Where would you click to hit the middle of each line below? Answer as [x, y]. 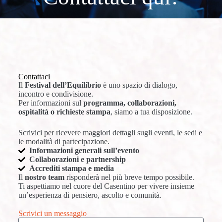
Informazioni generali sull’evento [84, 150]
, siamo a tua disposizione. [151, 111]
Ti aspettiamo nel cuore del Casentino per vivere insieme [106, 186]
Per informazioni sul [51, 103]
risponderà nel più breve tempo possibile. [129, 177]
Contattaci [34, 76]
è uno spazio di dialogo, [139, 85]
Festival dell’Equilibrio [63, 85]
